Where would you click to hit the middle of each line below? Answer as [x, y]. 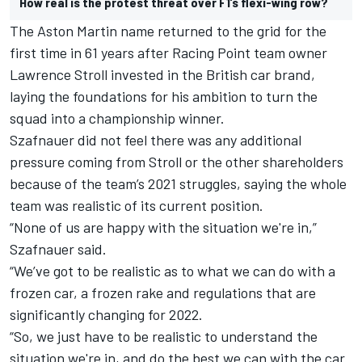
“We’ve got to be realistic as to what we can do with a [173, 270]
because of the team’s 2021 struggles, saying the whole [178, 183]
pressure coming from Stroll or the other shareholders [177, 161]
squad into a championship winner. [117, 118]
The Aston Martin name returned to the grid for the [168, 30]
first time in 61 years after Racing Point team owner [168, 52]
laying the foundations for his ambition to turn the [164, 96]
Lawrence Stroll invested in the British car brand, [162, 74]
